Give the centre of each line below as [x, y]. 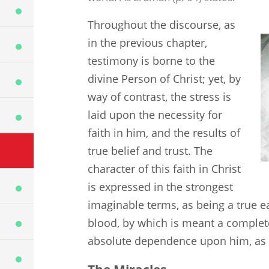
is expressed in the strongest [160, 187]
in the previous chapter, [147, 43]
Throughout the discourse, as [161, 25]
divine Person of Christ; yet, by [164, 79]
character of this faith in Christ [164, 169]
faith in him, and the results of [164, 133]
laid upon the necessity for [155, 115]
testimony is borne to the [151, 61]
